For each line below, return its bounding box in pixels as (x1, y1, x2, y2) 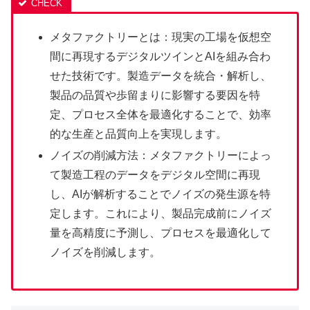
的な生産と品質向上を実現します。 (50, 127, 228, 140)
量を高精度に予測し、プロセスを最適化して (50, 226, 272, 239)
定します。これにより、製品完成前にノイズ (50, 207, 272, 219)
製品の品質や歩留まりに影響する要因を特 (50, 89, 261, 101)
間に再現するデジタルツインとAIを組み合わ (50, 50, 271, 62)
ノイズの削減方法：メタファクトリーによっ (50, 149, 272, 161)
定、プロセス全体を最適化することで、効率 (50, 108, 272, 120)
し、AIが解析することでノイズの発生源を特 (50, 188, 271, 200)
